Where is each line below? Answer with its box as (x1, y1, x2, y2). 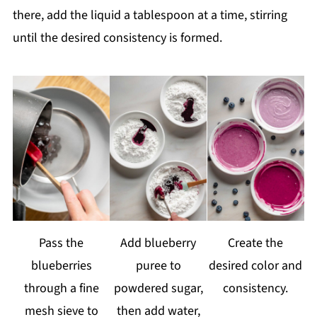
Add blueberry (120, 234, 197, 253)
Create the (228, 234, 284, 253)
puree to (135, 257, 181, 275)
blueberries (30, 257, 92, 275)
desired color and (209, 257, 303, 275)
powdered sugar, (113, 279, 203, 298)
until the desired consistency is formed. (12, 28, 222, 47)
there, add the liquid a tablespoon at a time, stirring (12, 6, 287, 24)
